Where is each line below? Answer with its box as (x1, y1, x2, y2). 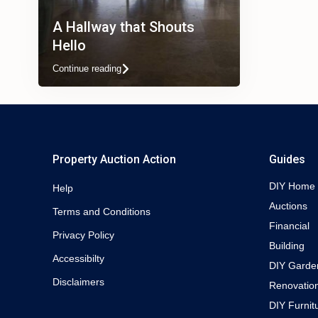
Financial (269, 220, 309, 231)
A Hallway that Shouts (53, 18, 194, 35)
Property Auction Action (53, 153, 176, 166)
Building (269, 240, 305, 251)
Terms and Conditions (53, 206, 150, 217)
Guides (269, 153, 305, 166)
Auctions (269, 200, 307, 212)
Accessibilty (53, 253, 104, 264)
